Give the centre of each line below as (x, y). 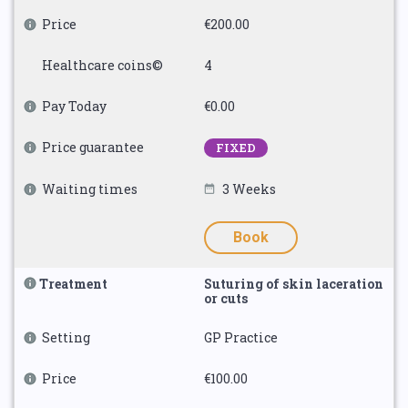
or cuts (226, 298)
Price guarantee (93, 147)
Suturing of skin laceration (294, 284)
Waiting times (90, 189)
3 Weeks (249, 189)
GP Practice (241, 337)
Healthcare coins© (102, 65)
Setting (66, 337)
